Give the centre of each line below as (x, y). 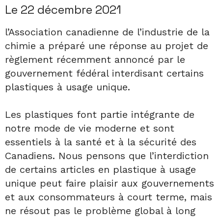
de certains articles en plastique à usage (100, 169)
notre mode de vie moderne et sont (90, 128)
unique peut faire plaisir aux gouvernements (110, 183)
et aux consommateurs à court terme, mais (109, 197)
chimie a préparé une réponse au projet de (107, 45)
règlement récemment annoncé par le (95, 59)
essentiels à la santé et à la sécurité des (101, 142)
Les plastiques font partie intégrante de (100, 114)
